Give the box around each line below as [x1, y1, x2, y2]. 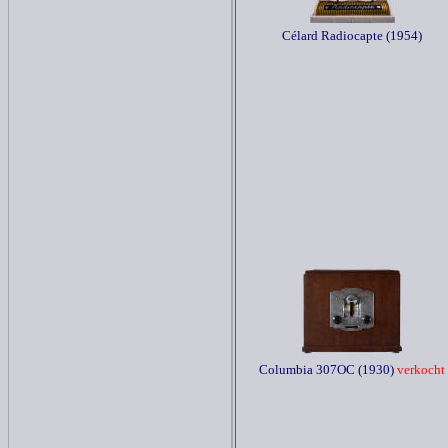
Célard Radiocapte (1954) [282, 28, 422, 43]
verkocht [394, 362, 445, 377]
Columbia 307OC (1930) [259, 362, 394, 377]
